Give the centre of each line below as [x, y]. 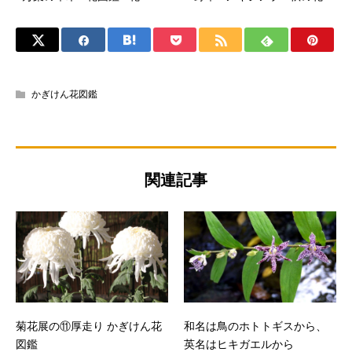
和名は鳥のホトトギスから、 [255, 326]
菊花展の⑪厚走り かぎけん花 [89, 326]
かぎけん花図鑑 [64, 94]
